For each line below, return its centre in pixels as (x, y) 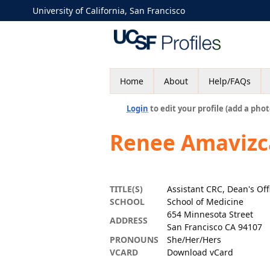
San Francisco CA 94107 (215, 227)
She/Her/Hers (194, 240)
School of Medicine (205, 202)
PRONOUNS (134, 240)
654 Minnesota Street (210, 214)
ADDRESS (129, 220)
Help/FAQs (230, 81)
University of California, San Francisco (109, 11)
